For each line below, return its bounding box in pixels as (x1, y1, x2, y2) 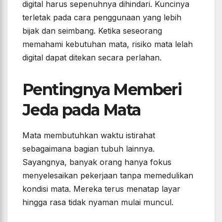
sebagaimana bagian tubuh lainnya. (22, 143, 155, 154)
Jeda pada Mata (22, 100, 141, 120)
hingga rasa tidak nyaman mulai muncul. (22, 197, 173, 207)
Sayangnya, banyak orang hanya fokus (22, 157, 171, 167)
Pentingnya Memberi (22, 80, 182, 100)
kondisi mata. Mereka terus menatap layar (22, 183, 180, 194)
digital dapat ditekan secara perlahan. (22, 53, 162, 63)
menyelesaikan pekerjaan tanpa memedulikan (22, 170, 193, 180)
